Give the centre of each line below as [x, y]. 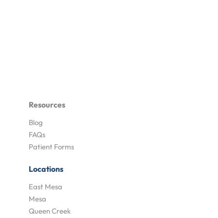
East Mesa [45, 187]
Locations [46, 169]
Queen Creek [49, 211]
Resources [47, 105]
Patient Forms [51, 147]
